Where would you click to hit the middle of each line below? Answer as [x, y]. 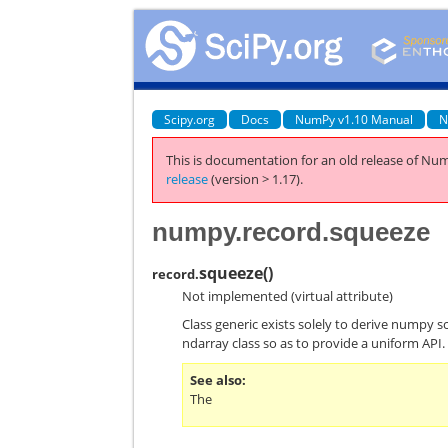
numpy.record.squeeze [291, 231]
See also [216, 380]
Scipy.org [190, 119]
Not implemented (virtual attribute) [288, 295]
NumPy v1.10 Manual [354, 119]
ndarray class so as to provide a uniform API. [314, 343]
